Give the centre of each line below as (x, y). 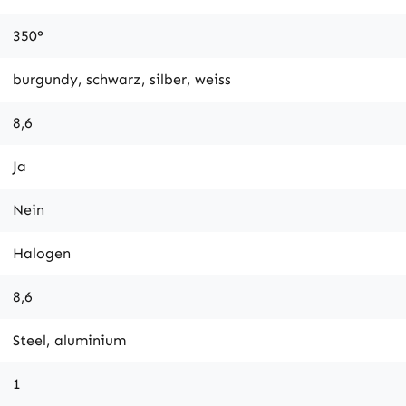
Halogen (42, 253)
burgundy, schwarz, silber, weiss (122, 79)
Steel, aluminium (69, 340)
